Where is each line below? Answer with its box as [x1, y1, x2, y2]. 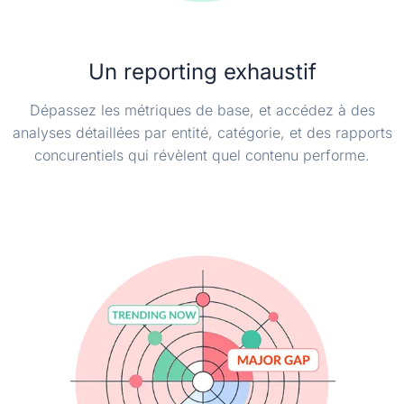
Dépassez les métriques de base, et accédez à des [29, 101, 375, 120]
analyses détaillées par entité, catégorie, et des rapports [12, 124, 392, 142]
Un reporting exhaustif [87, 59, 317, 86]
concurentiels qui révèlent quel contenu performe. [34, 146, 370, 165]
